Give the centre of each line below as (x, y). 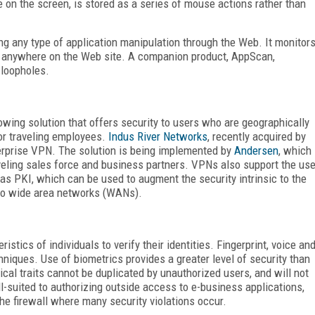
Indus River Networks (158, 136)
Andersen (256, 150)
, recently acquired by (257, 136)
